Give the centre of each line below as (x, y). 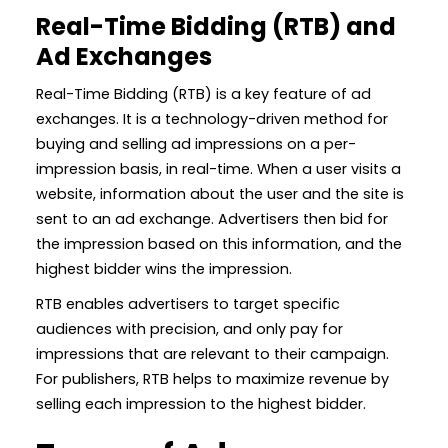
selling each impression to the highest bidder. (201, 403)
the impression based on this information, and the (219, 243)
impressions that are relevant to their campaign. (212, 353)
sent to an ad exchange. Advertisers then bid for (212, 218)
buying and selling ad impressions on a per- (196, 143)
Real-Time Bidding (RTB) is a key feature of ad (203, 93)
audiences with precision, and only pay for (189, 328)
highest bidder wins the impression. (164, 268)
